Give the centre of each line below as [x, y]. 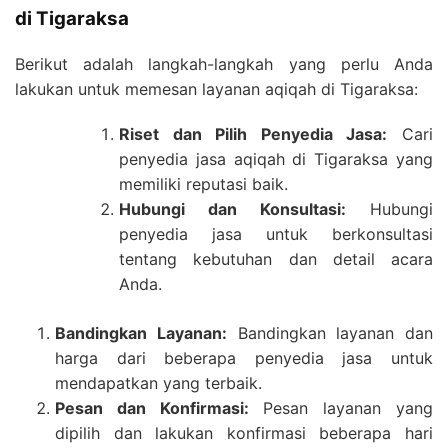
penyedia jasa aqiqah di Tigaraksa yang [276, 158]
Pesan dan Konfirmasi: [152, 407]
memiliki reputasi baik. [203, 183]
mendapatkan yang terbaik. [158, 382]
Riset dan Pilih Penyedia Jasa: [253, 133]
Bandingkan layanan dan [329, 332]
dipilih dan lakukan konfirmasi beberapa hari [244, 432]
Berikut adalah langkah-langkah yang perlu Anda [224, 63]
